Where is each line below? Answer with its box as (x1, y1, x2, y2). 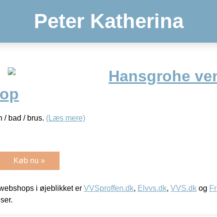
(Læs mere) (46, 113, 85, 122)
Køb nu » (14, 156, 45, 165)
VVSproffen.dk (84, 184, 134, 192)
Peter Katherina (33, 10, 184, 32)
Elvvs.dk (138, 184, 167, 192)
